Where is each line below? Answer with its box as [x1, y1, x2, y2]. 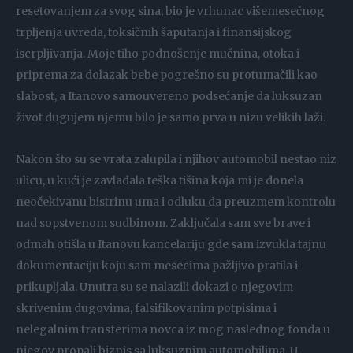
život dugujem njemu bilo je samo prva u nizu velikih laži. [16, 110, 325, 124]
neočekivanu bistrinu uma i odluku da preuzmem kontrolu [16, 194, 336, 209]
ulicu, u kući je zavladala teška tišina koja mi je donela [16, 173, 303, 188]
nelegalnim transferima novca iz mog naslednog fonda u [16, 321, 330, 336]
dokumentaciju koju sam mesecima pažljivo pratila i [16, 258, 298, 273]
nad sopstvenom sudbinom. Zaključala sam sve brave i [16, 215, 310, 230]
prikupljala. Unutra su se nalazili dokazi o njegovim [16, 279, 293, 294]
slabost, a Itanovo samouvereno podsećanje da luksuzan [16, 88, 322, 103]
